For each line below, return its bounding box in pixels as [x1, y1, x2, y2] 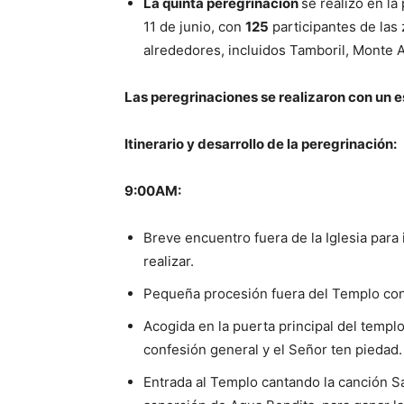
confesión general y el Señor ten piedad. [143, 341, 402, 358]
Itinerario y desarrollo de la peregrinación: [124, 135, 397, 152]
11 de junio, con [143, 18, 245, 35]
